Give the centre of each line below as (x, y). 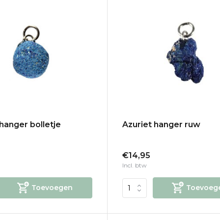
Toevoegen (52, 188)
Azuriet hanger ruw (161, 125)
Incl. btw (134, 165)
